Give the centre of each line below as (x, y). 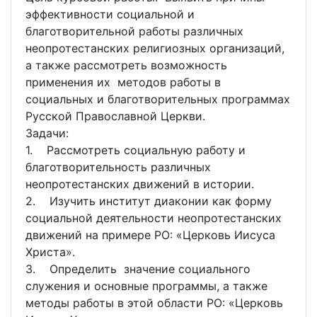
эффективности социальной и (110, 15)
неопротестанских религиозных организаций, (155, 48)
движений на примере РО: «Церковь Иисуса (150, 235)
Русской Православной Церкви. (115, 116)
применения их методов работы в (123, 82)
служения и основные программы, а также (146, 286)
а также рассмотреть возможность (126, 65)
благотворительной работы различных (134, 31)
